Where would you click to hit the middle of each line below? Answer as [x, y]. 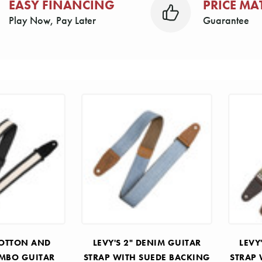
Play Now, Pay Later [52, 20]
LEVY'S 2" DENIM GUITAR [147, 242]
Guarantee [226, 20]
